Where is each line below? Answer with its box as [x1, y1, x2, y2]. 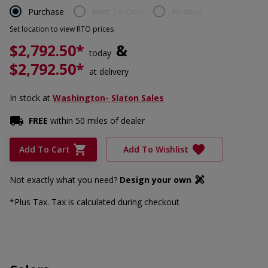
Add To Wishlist [123, 144, 188, 155]
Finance [172, 5, 202, 17]
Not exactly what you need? [10, 174, 120, 185]
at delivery [89, 66, 129, 77]
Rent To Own [92, 5, 144, 17]
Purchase [28, 5, 64, 17]
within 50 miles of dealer [48, 115, 145, 126]
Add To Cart [19, 144, 70, 155]
